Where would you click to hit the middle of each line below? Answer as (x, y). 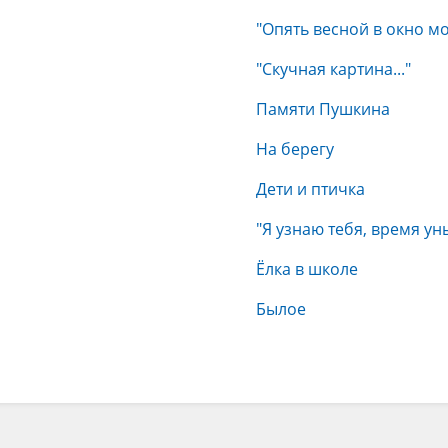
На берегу (295, 149)
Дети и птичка (310, 189)
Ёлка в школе (307, 269)
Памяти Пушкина (323, 109)
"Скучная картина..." (333, 69)
